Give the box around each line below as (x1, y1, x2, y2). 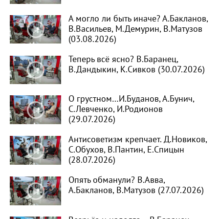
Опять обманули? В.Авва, (68, 175, 165, 186)
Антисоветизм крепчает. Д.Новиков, (68, 134, 207, 145)
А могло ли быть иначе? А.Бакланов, (68, 13, 208, 24)
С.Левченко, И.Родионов (68, 104, 163, 115)
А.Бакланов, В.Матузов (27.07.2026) (68, 185, 204, 196)
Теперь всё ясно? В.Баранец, (68, 54, 178, 65)
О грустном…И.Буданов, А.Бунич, (68, 94, 194, 105)
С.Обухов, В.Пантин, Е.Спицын (68, 145, 184, 155)
